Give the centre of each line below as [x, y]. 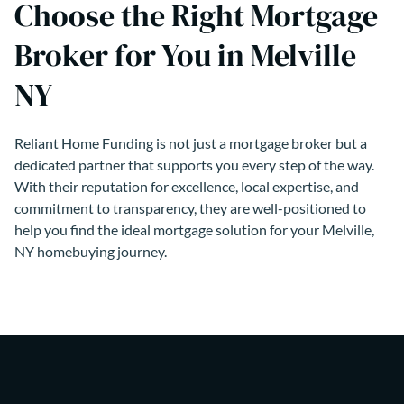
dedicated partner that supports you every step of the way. [194, 164]
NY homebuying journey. [91, 251]
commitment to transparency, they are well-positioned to [190, 207]
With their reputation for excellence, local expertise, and [187, 186]
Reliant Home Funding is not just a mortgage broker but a [191, 142]
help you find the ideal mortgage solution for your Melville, [194, 229]
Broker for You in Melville [185, 55]
